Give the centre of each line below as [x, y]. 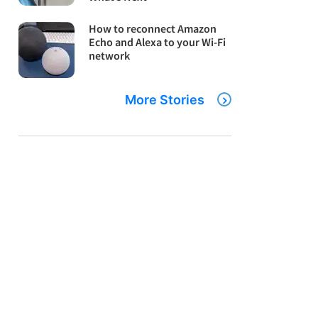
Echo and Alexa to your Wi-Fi [158, 42]
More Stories [165, 100]
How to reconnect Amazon [153, 29]
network [110, 56]
